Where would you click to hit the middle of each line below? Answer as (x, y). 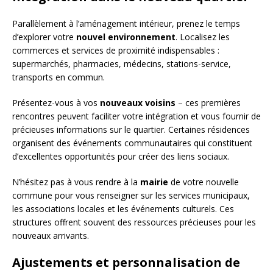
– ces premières (208, 102)
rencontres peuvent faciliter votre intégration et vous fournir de (136, 116)
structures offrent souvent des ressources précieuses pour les (134, 222)
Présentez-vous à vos (56, 102)
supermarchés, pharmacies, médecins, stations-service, (122, 63)
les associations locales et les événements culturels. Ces (123, 208)
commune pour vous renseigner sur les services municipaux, (131, 195)
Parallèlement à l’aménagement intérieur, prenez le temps (126, 23)
